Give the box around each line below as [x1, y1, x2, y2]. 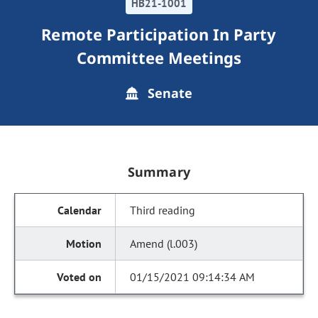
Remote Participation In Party [41, 23, 277, 45]
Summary [128, 163, 190, 180]
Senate [143, 84, 193, 102]
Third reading [130, 203, 196, 217]
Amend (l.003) [130, 236, 198, 251]
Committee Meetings [76, 47, 242, 68]
